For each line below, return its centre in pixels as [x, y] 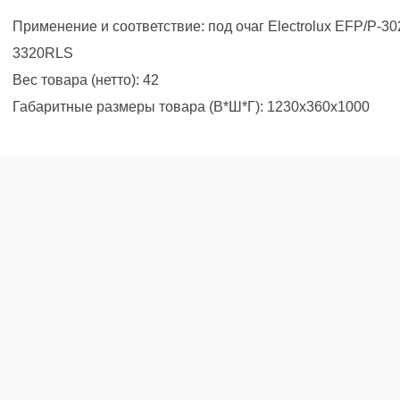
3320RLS [43, 53]
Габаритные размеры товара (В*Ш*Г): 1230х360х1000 [191, 107]
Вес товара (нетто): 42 [86, 80]
